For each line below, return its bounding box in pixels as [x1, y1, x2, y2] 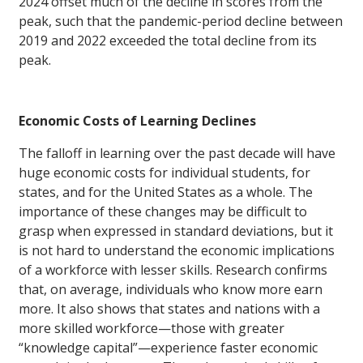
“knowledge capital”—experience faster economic [19, 339, 318, 357]
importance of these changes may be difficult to [19, 203, 307, 221]
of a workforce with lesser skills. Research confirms [19, 261, 327, 280]
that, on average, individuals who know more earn [19, 280, 322, 299]
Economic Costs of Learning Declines [19, 112, 256, 130]
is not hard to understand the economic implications [19, 241, 335, 260]
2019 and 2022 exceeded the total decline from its [19, 32, 317, 50]
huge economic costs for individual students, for [19, 164, 310, 182]
